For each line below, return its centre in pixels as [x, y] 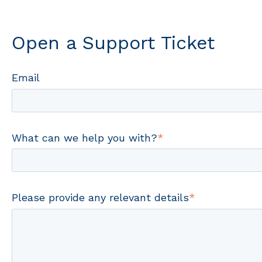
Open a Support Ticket [113, 42]
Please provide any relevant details [100, 198]
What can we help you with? [84, 137]
